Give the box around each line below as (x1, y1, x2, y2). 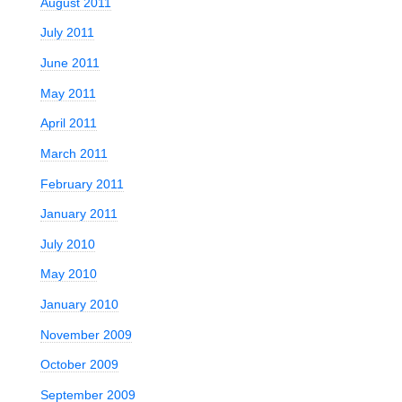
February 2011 (39, 176, 124, 191)
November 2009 (39, 327, 132, 342)
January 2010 (39, 297, 118, 312)
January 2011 (39, 206, 118, 222)
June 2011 (39, 56, 100, 71)
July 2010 (39, 236, 95, 251)
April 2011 (39, 116, 97, 131)
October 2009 (39, 357, 118, 372)
